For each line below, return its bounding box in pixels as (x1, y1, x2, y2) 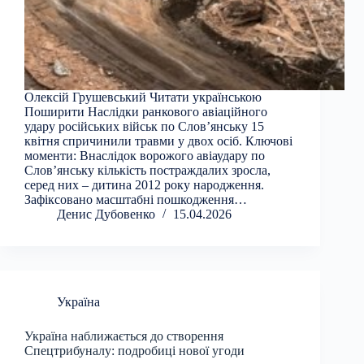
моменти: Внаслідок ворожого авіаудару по (24, 149, 265, 163)
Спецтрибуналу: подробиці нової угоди (24, 344, 245, 358)
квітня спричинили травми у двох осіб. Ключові (24, 134, 292, 149)
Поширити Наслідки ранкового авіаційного (24, 105, 267, 119)
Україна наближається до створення (24, 329, 223, 344)
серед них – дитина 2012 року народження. (24, 178, 264, 193)
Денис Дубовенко (57, 207, 155, 222)
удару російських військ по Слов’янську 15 (24, 119, 264, 134)
